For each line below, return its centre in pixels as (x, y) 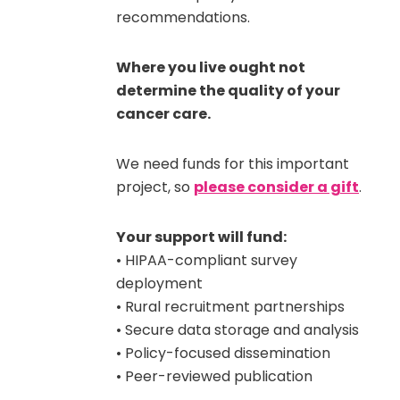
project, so (155, 187)
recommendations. (183, 17)
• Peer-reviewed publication (214, 376)
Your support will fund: (201, 237)
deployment (159, 283)
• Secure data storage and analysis (237, 330)
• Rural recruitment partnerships (230, 307)
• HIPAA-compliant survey (207, 260)
